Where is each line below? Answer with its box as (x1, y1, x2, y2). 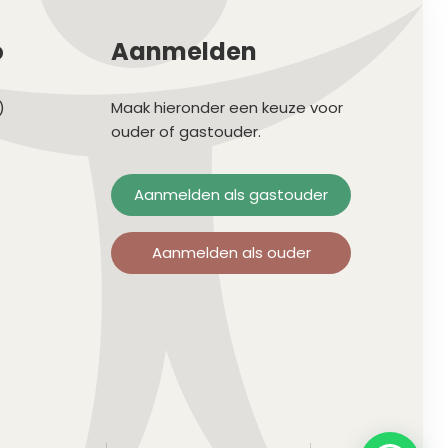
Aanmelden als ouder (151, 242, 311, 264)
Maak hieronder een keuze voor (111, 97, 343, 119)
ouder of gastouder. (111, 121, 261, 143)
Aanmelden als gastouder (134, 184, 328, 206)
